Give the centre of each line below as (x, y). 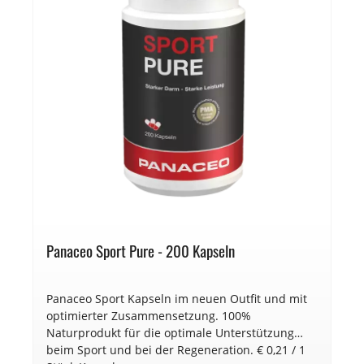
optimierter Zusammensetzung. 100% (149, 315)
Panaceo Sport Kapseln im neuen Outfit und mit (177, 298)
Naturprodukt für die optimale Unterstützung (170, 332)
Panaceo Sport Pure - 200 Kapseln (141, 251)
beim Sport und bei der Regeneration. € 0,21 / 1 (176, 349)
